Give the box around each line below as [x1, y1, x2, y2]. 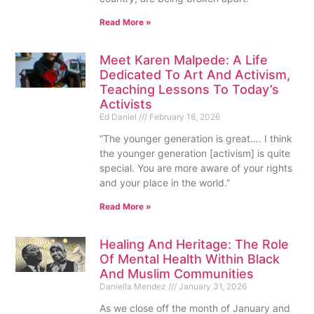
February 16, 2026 [147, 111, 220, 123]
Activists [100, 97, 152, 112]
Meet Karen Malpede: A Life [100, 53, 268, 68]
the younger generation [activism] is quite [100, 147, 290, 160]
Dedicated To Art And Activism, [100, 67, 290, 83]
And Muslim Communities [100, 266, 257, 282]
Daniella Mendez [100, 281, 168, 292]
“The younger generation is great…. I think [100, 132, 292, 145]
